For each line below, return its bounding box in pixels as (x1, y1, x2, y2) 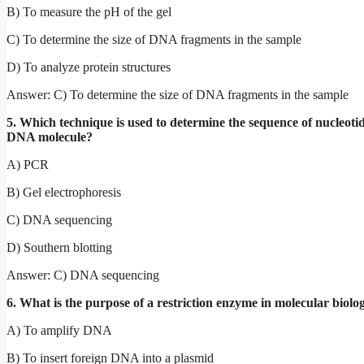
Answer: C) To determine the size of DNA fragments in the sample (6, 87, 349, 102)
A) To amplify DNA (6, 323, 112, 337)
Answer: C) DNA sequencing (6, 267, 159, 282)
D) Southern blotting (6, 240, 112, 254)
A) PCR (6, 157, 49, 171)
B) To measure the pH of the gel (6, 4, 171, 19)
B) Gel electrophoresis (6, 184, 121, 199)
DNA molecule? (6, 129, 93, 144)
